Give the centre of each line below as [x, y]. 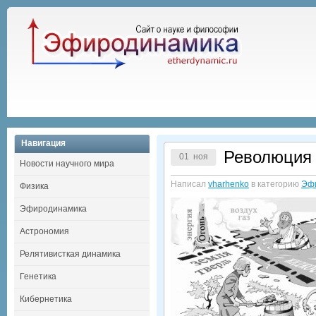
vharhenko [229, 184]
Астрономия [44, 231]
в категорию [275, 184]
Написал [189, 184]
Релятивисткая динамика [70, 254]
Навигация [43, 143]
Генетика [38, 276]
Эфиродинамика [53, 209]
